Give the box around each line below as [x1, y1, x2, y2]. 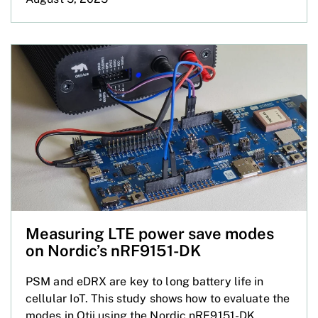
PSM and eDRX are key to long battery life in [26, 274, 264, 288]
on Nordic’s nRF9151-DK [26, 241, 201, 260]
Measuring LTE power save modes [26, 224, 274, 243]
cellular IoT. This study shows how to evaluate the [26, 291, 290, 305]
